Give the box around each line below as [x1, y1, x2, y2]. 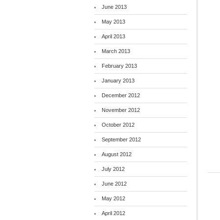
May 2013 [101, 19, 125, 25]
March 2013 [101, 48, 130, 54]
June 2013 [101, 4, 127, 10]
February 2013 [101, 63, 137, 69]
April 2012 [101, 210, 125, 216]
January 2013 [101, 78, 135, 83]
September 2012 [101, 137, 141, 142]
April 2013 [101, 33, 125, 39]
